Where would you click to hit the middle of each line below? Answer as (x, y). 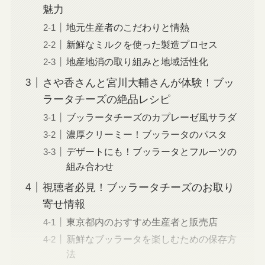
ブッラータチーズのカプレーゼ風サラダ (151, 117)
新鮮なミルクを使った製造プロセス (142, 44)
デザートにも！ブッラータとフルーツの (151, 151)
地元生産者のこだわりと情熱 (127, 27)
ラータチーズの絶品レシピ (106, 99)
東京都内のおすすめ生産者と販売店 (142, 222)
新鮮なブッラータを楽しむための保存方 (151, 239)
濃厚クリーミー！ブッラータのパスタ (146, 134)
